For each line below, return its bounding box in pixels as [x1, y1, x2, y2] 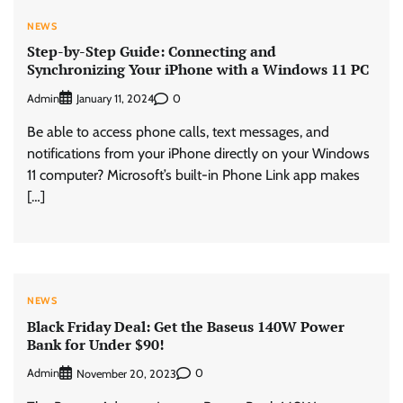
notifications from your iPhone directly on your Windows [27, 145, 370, 163]
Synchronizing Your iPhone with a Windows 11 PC [27, 58, 369, 79]
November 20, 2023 [76, 366, 176, 381]
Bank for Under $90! [27, 334, 165, 354]
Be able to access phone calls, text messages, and [27, 123, 329, 141]
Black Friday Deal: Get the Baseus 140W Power [27, 316, 345, 336]
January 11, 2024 [76, 92, 154, 106]
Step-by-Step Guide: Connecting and [27, 40, 276, 61]
